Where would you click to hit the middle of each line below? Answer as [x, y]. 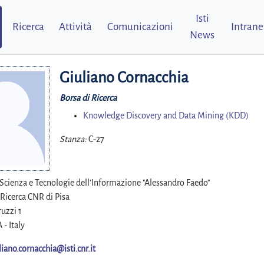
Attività [76, 27]
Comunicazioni [140, 27]
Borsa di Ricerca [88, 98]
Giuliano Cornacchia [124, 78]
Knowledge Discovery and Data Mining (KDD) [166, 115]
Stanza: [73, 139]
